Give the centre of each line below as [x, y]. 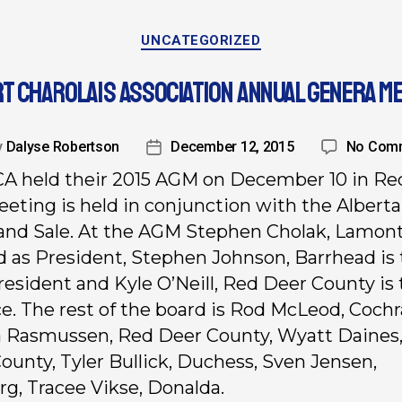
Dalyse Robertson [63, 146]
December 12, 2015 [232, 146]
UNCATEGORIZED [201, 41]
